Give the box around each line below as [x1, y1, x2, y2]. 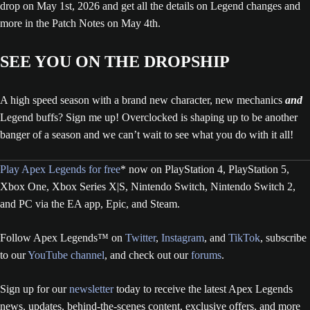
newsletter [69, 282, 113, 295]
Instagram [161, 231, 204, 244]
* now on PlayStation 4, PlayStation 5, [120, 163, 289, 175]
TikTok [228, 231, 260, 244]
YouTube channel [28, 248, 104, 261]
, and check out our [104, 248, 191, 261]
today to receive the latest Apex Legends [113, 282, 293, 295]
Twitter [125, 231, 156, 244]
